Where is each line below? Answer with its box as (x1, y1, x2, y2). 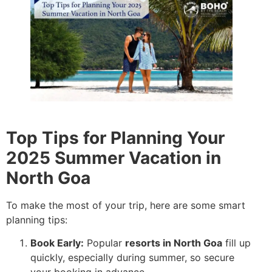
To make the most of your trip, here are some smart (6, 199, 245, 211)
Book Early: (30, 236, 84, 249)
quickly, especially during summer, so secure (30, 251, 234, 263)
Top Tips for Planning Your (6, 127, 225, 148)
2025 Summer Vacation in (6, 147, 221, 168)
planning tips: (6, 213, 67, 226)
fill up (222, 236, 251, 249)
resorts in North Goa (125, 236, 222, 249)
